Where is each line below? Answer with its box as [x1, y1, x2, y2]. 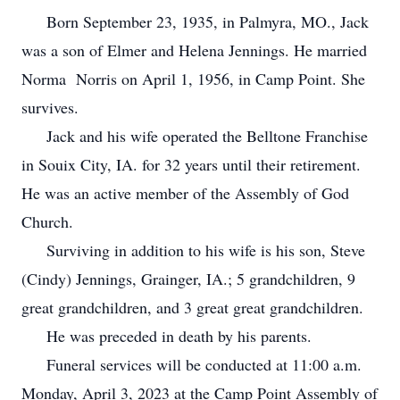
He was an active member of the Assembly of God [21, 182, 349, 204]
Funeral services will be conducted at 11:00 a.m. [21, 354, 362, 375]
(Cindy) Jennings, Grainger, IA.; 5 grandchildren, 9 [21, 268, 355, 289]
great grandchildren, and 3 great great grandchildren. [21, 296, 363, 318]
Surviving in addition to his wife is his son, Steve [21, 239, 365, 261]
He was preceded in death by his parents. [21, 325, 317, 346]
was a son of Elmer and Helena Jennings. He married [21, 39, 367, 61]
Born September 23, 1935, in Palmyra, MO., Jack [21, 11, 369, 32]
